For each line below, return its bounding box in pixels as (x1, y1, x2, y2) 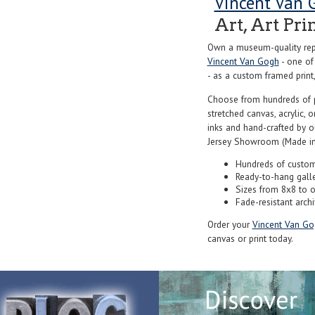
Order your (207, 218, 252, 231)
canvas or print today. (207, 232, 293, 245)
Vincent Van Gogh (207, 55, 279, 68)
